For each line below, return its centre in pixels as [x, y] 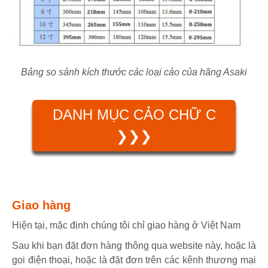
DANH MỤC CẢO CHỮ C [134, 114]
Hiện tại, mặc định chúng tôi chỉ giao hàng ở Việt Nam [126, 226]
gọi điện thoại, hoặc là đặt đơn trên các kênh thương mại [134, 260]
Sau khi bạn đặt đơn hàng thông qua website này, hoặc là [134, 246]
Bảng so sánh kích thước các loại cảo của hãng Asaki [134, 72]
